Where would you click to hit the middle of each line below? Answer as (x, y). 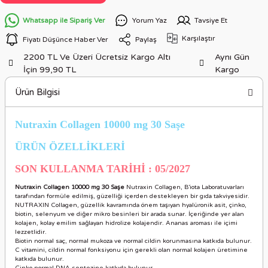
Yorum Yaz (150, 20)
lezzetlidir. (31, 232)
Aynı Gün (232, 57)
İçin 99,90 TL (50, 70)
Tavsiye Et (211, 20)
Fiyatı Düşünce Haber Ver (65, 39)
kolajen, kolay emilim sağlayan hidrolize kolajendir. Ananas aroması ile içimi (126, 223)
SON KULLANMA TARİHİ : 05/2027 (103, 169)
